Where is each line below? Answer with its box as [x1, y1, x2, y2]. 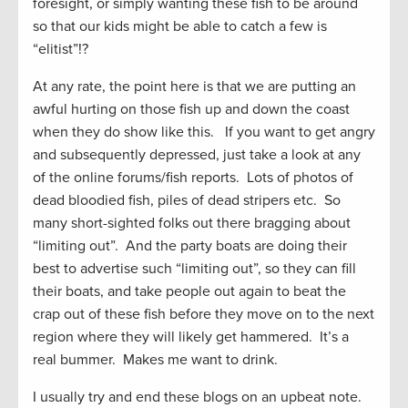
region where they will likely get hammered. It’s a [33, 328, 349, 347]
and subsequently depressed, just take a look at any [33, 146, 361, 165]
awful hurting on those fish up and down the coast [33, 100, 350, 119]
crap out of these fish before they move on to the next [33, 305, 374, 324]
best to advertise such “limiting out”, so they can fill [33, 260, 356, 279]
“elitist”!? [33, 40, 88, 59]
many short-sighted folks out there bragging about [33, 214, 351, 233]
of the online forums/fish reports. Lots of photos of [33, 168, 353, 188]
